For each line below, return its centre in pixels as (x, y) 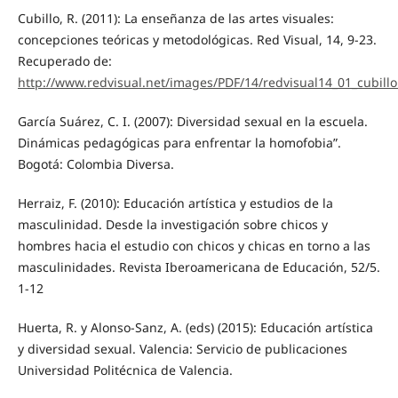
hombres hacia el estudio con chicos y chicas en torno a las (194, 245)
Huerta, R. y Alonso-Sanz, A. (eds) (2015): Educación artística (195, 327)
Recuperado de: (64, 60)
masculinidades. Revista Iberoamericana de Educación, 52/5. (199, 267)
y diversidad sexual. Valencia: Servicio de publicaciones (182, 348)
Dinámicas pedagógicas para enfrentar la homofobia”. (179, 142)
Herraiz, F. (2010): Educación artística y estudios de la (175, 203)
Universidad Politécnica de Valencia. (125, 370)
